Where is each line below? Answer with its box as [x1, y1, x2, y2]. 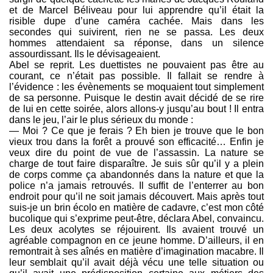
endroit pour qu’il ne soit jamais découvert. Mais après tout [9, 191, 264, 202]
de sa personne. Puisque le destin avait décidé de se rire [9, 93, 264, 104]
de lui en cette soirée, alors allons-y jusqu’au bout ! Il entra [9, 104, 264, 115]
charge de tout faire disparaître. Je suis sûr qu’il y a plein [9, 158, 264, 169]
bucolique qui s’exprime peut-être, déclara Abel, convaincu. [9, 213, 264, 224]
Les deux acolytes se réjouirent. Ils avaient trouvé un [9, 224, 264, 235]
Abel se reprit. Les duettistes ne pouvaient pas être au [9, 60, 264, 71]
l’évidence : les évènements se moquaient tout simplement [9, 82, 264, 93]
